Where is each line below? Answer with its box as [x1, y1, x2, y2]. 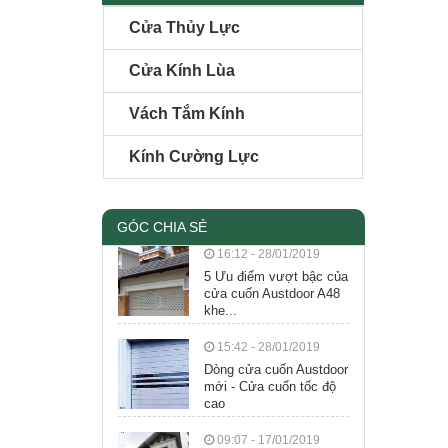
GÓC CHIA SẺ [117, 218, 207, 235]
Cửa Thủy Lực [129, 18, 240, 36]
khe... [203, 302, 237, 318]
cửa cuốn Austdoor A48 [203, 285, 340, 301]
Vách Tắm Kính [129, 104, 245, 122]
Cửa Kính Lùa [129, 61, 235, 79]
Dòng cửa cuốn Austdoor [203, 361, 348, 377]
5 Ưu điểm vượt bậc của [203, 268, 348, 284]
